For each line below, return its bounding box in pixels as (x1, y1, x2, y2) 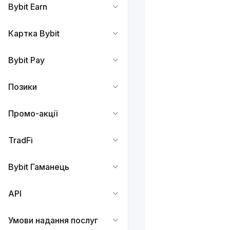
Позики (8, 82, 37, 92)
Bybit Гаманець (8, 162, 69, 172)
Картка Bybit (8, 28, 60, 39)
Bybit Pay (8, 55, 45, 65)
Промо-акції (8, 108, 57, 119)
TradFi (8, 135, 33, 145)
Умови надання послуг (8, 215, 98, 225)
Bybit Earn (8, 2, 47, 12)
